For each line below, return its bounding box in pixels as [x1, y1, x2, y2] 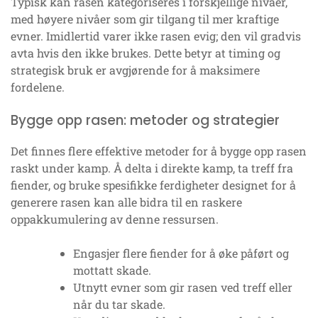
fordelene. [11, 79, 65, 95]
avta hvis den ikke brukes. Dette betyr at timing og [11, 45, 280, 61]
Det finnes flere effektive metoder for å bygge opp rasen [11, 143, 307, 159]
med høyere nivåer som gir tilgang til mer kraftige [11, 11, 279, 27]
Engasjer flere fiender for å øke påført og [73, 246, 289, 261]
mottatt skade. [73, 263, 151, 278]
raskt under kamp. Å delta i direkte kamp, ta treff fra [11, 160, 293, 176]
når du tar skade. [73, 297, 165, 312]
